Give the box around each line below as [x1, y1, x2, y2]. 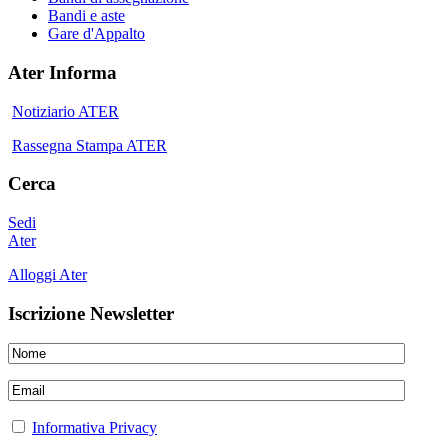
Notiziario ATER [12, 102, 119, 120]
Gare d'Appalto [48, 25, 145, 43]
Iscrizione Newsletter [8, 302, 174, 324]
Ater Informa [8, 61, 117, 83]
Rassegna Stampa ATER [12, 136, 167, 154]
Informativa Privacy [32, 419, 157, 437]
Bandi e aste [48, 7, 125, 25]
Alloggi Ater [8, 266, 87, 284]
